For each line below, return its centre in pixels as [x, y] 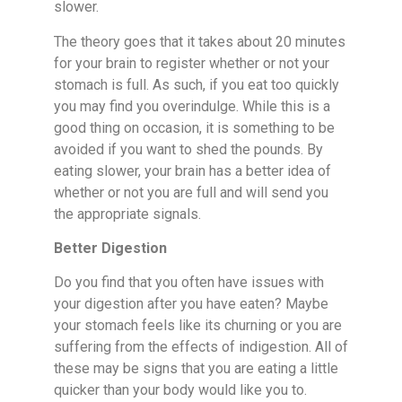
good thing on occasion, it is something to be [194, 127]
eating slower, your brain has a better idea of [192, 170]
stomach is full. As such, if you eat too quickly [197, 84]
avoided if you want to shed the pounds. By [188, 149]
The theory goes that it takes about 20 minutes [200, 41]
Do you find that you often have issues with [189, 283]
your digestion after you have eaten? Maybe [191, 304]
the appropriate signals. [127, 214]
